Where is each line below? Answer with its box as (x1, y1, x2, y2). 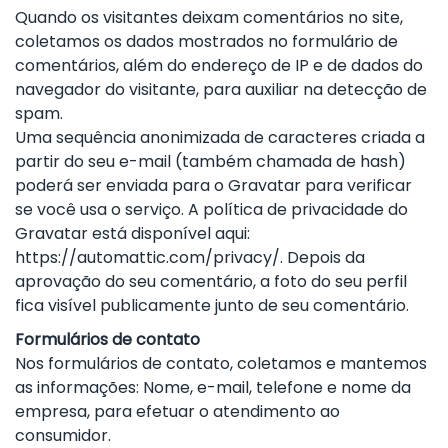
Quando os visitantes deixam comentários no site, (15, 5, 403, 29)
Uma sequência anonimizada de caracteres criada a (15, 125, 425, 149)
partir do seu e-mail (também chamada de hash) (15, 149, 406, 173)
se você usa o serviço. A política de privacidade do (15, 197, 408, 221)
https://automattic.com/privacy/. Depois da (15, 245, 365, 269)
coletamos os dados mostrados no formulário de (15, 29, 398, 53)
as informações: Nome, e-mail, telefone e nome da (15, 375, 411, 399)
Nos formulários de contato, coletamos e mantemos (15, 351, 427, 375)
